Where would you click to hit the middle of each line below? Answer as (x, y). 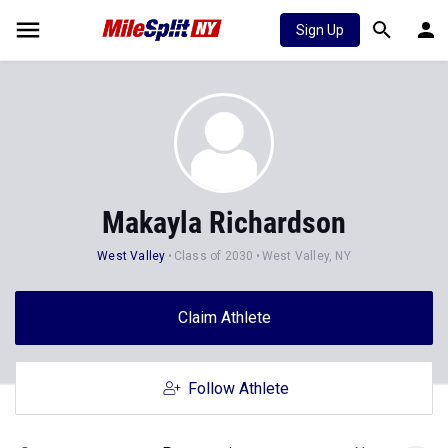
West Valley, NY (306, 256)
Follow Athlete (238, 388)
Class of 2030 (213, 256)
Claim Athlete (224, 317)
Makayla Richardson (224, 222)
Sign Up (320, 30)
